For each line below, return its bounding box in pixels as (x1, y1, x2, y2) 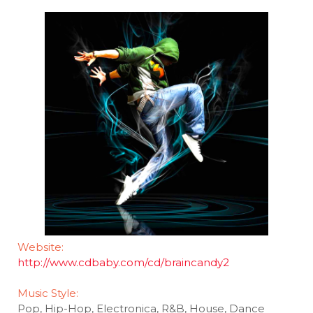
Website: (17, 240, 64, 254)
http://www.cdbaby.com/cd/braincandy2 (17, 256, 229, 269)
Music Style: (17, 286, 78, 300)
